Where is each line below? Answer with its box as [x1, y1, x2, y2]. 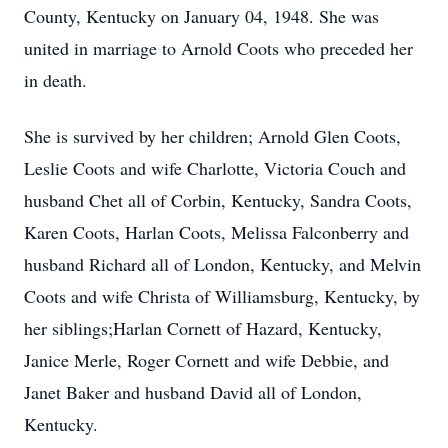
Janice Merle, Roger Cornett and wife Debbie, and [24, 348, 389, 372]
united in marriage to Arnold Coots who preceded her [24, 36, 413, 60]
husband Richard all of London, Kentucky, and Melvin [24, 252, 421, 276]
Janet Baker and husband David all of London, [24, 380, 362, 404]
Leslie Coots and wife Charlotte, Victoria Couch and [24, 156, 406, 180]
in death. [24, 68, 87, 92]
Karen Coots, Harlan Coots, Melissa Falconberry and [24, 220, 409, 244]
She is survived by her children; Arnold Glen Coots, [24, 124, 401, 148]
